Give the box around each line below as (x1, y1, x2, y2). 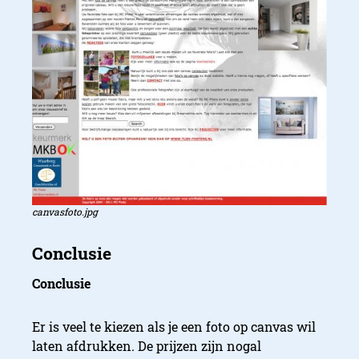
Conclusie (32, 274, 91, 292)
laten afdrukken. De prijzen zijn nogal (32, 337, 261, 354)
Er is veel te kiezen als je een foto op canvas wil (32, 317, 316, 335)
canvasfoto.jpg (32, 205, 98, 219)
